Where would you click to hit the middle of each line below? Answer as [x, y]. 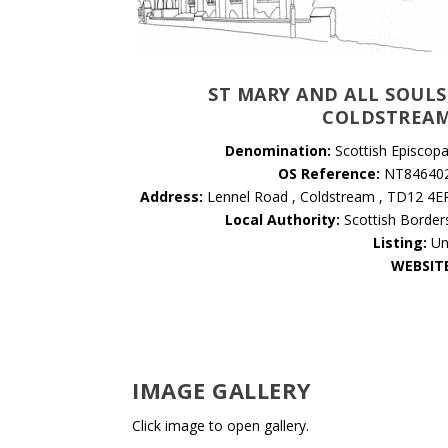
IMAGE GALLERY [222, 389]
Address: [172, 196]
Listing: [400, 242]
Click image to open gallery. [220, 425]
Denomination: [278, 150]
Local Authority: [283, 219]
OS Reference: [329, 173]
